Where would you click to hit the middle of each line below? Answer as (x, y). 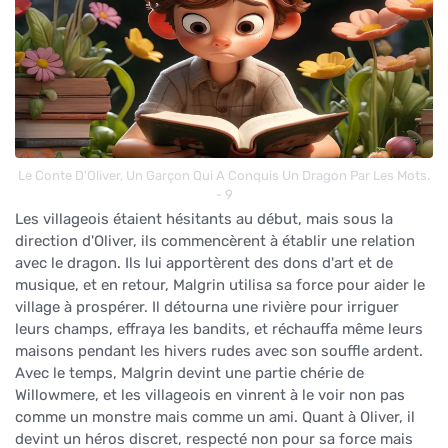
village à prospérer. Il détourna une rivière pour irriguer (207, 306)
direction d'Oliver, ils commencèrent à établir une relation (215, 240)
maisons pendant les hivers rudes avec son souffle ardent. (219, 350)
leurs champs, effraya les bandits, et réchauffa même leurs (219, 328)
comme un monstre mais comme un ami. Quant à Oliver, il (215, 416)
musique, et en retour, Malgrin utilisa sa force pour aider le (220, 284)
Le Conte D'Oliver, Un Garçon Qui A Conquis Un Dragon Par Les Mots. (224, 175)
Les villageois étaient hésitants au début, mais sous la (204, 218)
